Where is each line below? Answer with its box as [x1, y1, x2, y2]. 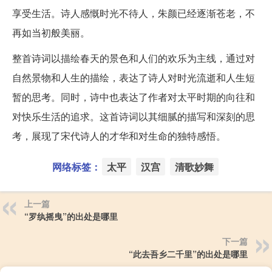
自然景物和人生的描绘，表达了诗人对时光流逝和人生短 [12, 70, 255, 84]
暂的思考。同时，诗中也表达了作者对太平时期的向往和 [12, 89, 255, 104]
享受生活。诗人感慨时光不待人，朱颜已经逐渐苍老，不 [12, 5, 255, 20]
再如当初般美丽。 [12, 25, 90, 39]
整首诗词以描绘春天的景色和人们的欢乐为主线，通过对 [12, 50, 255, 65]
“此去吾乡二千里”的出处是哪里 [129, 247, 248, 260]
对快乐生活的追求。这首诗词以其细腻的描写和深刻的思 [12, 109, 255, 123]
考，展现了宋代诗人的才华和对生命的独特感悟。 [12, 128, 226, 143]
